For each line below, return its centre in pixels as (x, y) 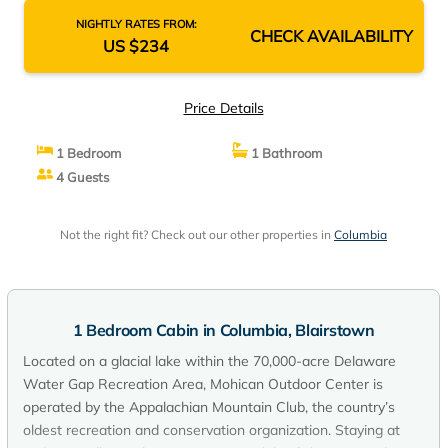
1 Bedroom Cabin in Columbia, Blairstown (223, 330)
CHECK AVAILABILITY (331, 36)
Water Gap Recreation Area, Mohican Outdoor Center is (203, 384)
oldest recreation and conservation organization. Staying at (211, 430)
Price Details (223, 108)
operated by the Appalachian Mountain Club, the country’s (209, 407)
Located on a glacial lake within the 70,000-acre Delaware (209, 361)
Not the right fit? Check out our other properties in (197, 234)
